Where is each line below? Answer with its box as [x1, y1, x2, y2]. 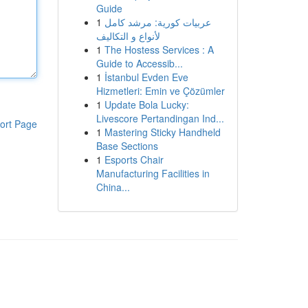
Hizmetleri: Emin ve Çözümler [96, 84, 225, 98]
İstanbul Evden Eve [104, 70, 188, 84]
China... [96, 180, 130, 194]
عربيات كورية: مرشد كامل [104, 15, 211, 29]
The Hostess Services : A [104, 43, 214, 56]
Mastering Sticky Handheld [104, 125, 221, 139]
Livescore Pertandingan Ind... [96, 111, 224, 125]
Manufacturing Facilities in [96, 166, 210, 180]
